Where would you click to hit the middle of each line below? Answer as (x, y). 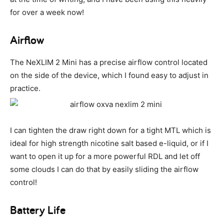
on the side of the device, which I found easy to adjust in (109, 75)
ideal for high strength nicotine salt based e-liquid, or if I (109, 143)
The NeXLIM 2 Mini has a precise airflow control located (109, 62)
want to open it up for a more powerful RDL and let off (105, 156)
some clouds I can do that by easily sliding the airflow (104, 169)
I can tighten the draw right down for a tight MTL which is (110, 130)
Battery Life (38, 210)
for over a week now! (47, 12)
